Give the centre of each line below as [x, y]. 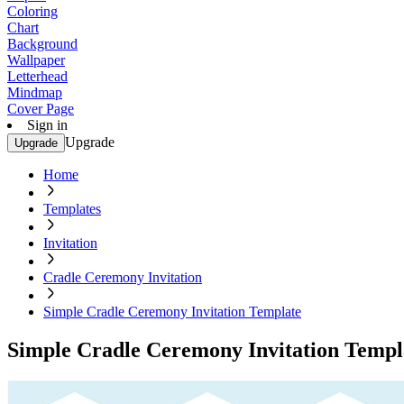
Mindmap [35, 92]
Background [42, 44]
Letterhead [37, 76]
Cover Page [41, 109]
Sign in [47, 125]
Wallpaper [36, 60]
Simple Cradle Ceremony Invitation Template [172, 312]
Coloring [32, 11]
